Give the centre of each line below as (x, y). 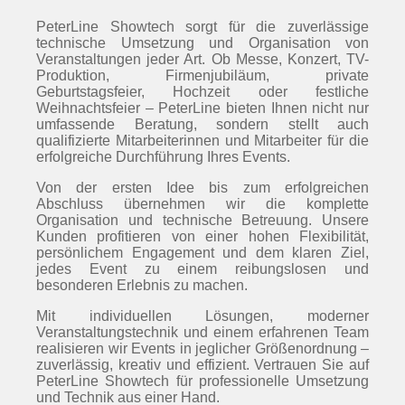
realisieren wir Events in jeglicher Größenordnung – (202, 348)
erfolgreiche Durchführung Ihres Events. (163, 157)
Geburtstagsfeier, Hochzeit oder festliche (202, 92)
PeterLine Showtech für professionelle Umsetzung (202, 381)
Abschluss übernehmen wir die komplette (202, 204)
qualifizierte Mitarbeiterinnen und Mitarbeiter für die (202, 141)
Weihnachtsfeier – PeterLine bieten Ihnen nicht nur (202, 108)
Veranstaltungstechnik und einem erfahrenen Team (202, 332)
